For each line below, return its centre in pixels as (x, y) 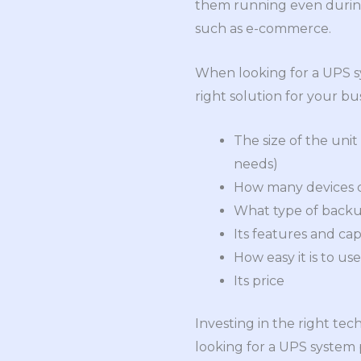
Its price (259, 280)
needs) (256, 164)
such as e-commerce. (263, 29)
